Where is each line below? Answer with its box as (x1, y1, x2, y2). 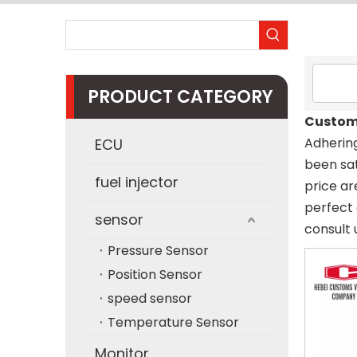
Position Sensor (108, 265, 202, 284)
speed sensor (108, 289, 192, 308)
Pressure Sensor (108, 241, 209, 260)
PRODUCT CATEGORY (88, 84, 273, 109)
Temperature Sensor (108, 313, 239, 331)
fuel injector (95, 172, 178, 192)
